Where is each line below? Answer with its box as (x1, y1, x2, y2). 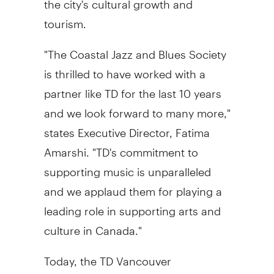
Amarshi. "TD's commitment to (43, 135, 198, 159)
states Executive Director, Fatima (43, 115, 210, 139)
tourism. (43, 6, 86, 31)
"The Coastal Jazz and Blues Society (43, 37, 226, 61)
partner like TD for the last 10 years (43, 76, 221, 100)
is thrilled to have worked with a (43, 56, 206, 81)
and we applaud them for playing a (43, 174, 222, 198)
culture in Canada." (43, 213, 142, 237)
